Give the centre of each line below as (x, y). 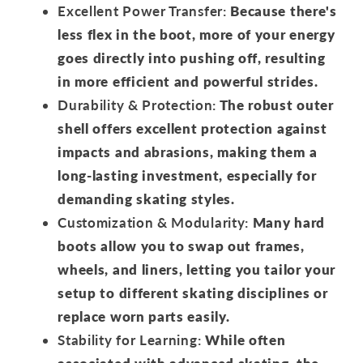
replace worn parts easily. (144, 316)
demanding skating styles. (146, 199)
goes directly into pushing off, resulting (192, 58)
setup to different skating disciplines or (193, 293)
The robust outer (275, 105)
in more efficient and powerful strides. (188, 81)
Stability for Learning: (130, 340)
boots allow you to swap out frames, (181, 246)
